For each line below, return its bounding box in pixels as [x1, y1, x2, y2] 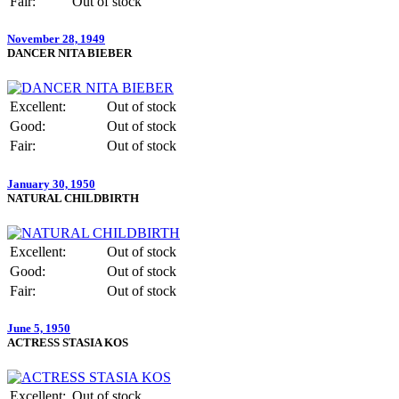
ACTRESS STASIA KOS [7, 335, 128, 349]
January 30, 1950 [7, 176, 95, 191]
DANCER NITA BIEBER [7, 46, 132, 61]
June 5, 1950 [7, 321, 70, 335]
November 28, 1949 [7, 32, 105, 46]
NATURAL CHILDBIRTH [7, 191, 139, 205]
